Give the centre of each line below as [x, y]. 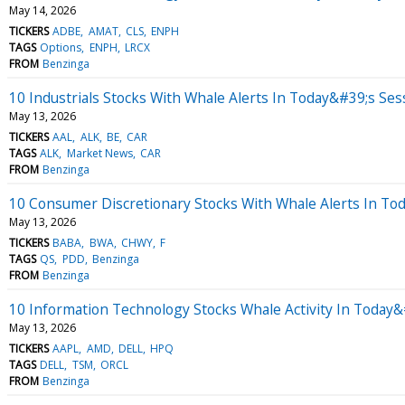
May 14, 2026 [42, 10]
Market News [99, 153]
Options [61, 47]
